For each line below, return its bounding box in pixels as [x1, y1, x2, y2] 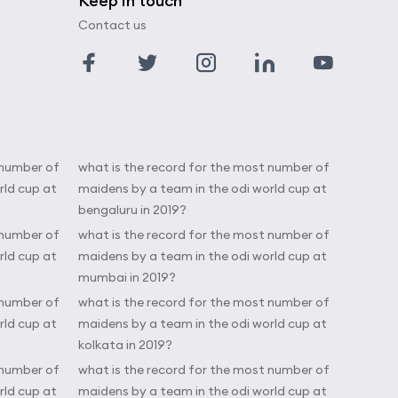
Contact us [78, 17, 147, 33]
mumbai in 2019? [78, 269, 176, 285]
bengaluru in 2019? [78, 202, 187, 218]
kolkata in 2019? [78, 337, 172, 353]
